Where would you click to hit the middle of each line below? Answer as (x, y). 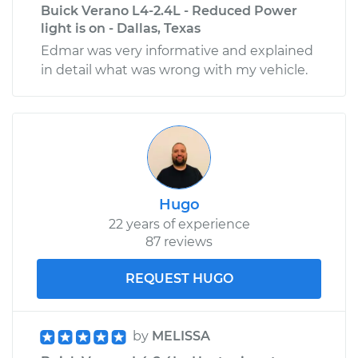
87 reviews (179, 241)
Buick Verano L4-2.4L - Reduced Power (169, 10)
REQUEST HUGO (179, 278)
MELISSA (181, 336)
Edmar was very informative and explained (177, 50)
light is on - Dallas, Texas (121, 28)
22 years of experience (179, 224)
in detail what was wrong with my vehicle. (174, 70)
